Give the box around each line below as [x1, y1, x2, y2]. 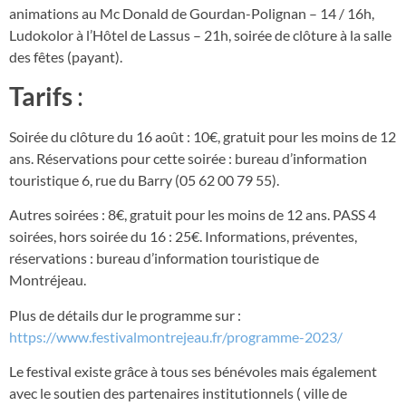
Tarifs [9, 80, 72, 111]
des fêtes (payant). [9, 48, 122, 66]
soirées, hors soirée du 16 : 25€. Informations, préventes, [9, 227, 357, 246]
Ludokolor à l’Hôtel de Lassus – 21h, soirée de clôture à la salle [9, 26, 391, 44]
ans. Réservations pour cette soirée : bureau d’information [9, 149, 367, 167]
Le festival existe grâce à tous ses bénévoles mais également [9, 362, 377, 380]
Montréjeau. [9, 271, 86, 289]
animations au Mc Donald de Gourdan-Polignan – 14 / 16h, [9, 5, 374, 23]
